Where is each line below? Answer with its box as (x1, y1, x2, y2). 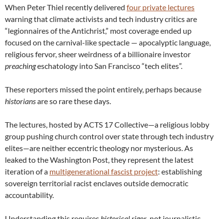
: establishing (158, 167, 202, 176)
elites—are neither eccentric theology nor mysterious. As (5, 143, 193, 153)
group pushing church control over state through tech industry (5, 131, 214, 141)
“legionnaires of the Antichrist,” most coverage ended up (5, 26, 192, 36)
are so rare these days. (36, 96, 111, 106)
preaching (5, 61, 36, 71)
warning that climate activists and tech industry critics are (5, 14, 197, 24)
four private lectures (127, 2, 195, 12)
